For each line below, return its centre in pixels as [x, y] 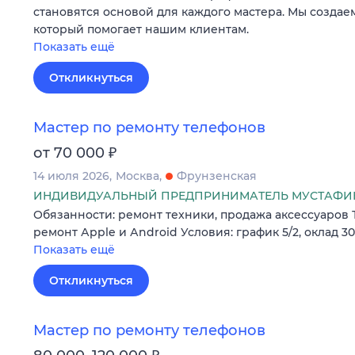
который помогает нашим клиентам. [141, 29]
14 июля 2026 [71, 176]
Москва [137, 176]
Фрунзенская [217, 176]
